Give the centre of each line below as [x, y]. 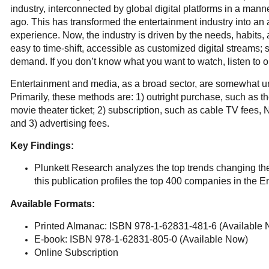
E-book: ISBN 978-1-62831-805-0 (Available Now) [141, 239]
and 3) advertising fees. [60, 123]
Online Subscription [76, 252]
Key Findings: [42, 146]
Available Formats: [53, 204]
